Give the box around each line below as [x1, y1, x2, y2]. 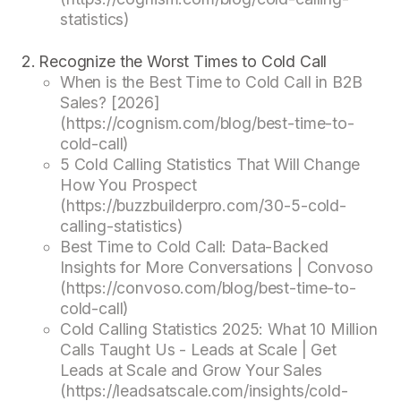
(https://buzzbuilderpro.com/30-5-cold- [59, 196, 346, 216]
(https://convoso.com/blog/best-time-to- [59, 278, 356, 298]
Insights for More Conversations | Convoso [59, 258, 373, 277]
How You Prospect [59, 175, 197, 195]
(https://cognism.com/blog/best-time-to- [59, 114, 354, 133]
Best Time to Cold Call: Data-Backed [59, 237, 328, 257]
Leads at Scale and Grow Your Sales [59, 361, 322, 380]
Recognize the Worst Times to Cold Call [38, 52, 328, 72]
